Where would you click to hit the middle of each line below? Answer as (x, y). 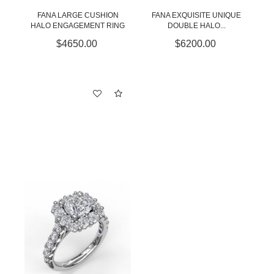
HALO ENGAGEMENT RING (78, 26)
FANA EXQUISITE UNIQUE (196, 15)
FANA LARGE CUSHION (78, 15)
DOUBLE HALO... (196, 26)
